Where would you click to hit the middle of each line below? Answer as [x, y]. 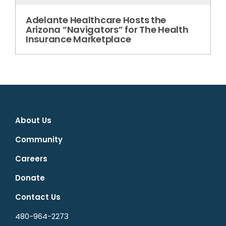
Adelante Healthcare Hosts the [96, 20]
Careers [31, 159]
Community [39, 140]
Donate [30, 178]
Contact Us [38, 197]
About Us [33, 121]
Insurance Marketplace [78, 39]
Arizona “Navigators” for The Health [107, 30]
